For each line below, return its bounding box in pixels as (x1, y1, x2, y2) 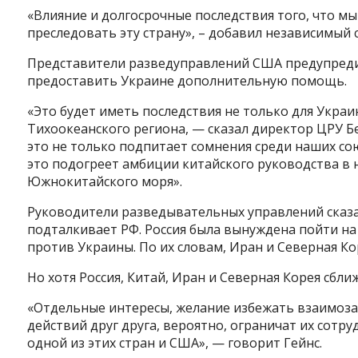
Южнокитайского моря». (26, 173, 182, 191)
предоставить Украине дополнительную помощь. (26, 72, 347, 90)
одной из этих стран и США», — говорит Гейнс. (26, 334, 322, 352)
